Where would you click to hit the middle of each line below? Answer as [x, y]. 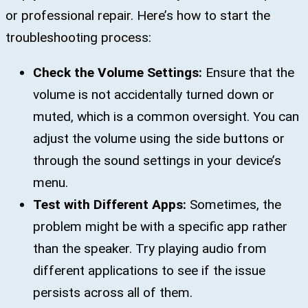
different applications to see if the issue [149, 270]
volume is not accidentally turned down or [154, 94]
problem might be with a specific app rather [160, 226]
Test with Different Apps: [111, 204]
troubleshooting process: [78, 37]
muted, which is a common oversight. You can [166, 116]
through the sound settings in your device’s [157, 160]
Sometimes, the [235, 204]
